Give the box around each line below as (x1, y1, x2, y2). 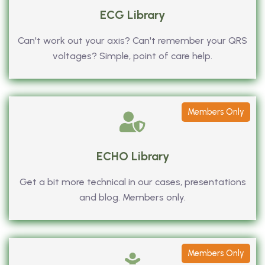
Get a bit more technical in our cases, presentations (19, 176, 246, 188)
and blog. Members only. (79, 191, 186, 203)
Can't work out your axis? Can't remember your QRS (18, 34, 247, 46)
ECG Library (100, 7, 165, 22)
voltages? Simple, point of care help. (53, 50, 212, 62)
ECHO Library (96, 148, 169, 163)
